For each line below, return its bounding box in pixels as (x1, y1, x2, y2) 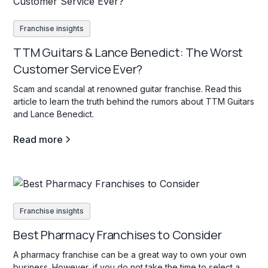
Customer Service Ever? (13, 61, 143, 78)
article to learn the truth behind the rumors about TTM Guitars (13, 96, 255, 107)
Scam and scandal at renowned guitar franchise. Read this (13, 84, 242, 95)
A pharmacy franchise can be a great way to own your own (13, 249, 247, 260)
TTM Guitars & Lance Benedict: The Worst (13, 44, 243, 61)
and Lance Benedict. (13, 109, 95, 120)
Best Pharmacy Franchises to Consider (13, 226, 222, 243)
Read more (13, 133, 63, 146)
